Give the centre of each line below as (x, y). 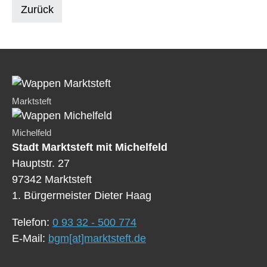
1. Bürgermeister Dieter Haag (82, 196)
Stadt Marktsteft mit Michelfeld (90, 148)
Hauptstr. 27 (41, 164)
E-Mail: (30, 239)
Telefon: (32, 223)
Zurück (37, 9)
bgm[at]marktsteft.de (97, 239)
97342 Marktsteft (52, 180)
